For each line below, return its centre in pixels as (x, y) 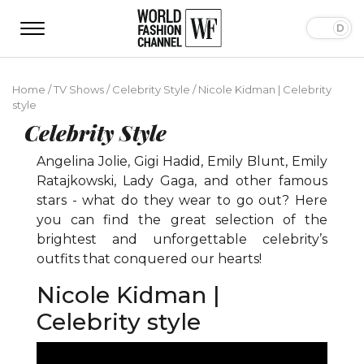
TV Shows (79, 89)
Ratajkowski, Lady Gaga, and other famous (182, 180)
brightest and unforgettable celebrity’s (182, 239)
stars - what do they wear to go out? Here (182, 200)
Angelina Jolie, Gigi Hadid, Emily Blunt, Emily (182, 161)
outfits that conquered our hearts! (149, 258)
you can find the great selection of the (182, 219)
